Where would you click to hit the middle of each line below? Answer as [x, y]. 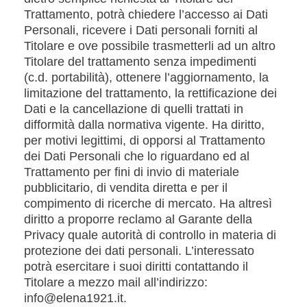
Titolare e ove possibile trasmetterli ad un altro [150, 46]
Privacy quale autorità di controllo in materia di [150, 235]
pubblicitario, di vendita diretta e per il [126, 188]
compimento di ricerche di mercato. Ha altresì [148, 204]
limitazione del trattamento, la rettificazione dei [150, 93]
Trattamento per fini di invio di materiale [132, 172]
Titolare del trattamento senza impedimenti [140, 62]
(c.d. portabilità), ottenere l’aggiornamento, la [146, 77]
